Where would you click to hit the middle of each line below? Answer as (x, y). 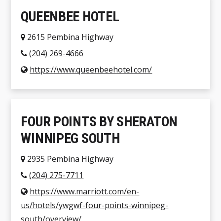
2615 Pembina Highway (70, 37)
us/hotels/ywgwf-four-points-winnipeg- (95, 205)
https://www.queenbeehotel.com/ (91, 70)
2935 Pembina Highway (70, 159)
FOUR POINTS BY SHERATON (99, 122)
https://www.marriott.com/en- (85, 192)
